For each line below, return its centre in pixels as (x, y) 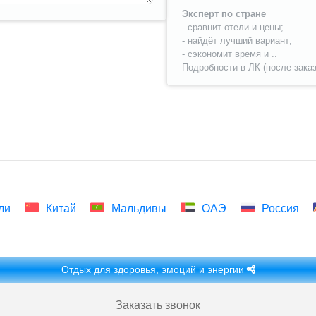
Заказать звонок (158, 305)
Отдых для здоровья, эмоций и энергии (154, 269)
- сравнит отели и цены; (233, 27)
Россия (280, 208)
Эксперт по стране (224, 14)
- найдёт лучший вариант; (237, 41)
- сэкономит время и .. (230, 54)
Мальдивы (139, 208)
